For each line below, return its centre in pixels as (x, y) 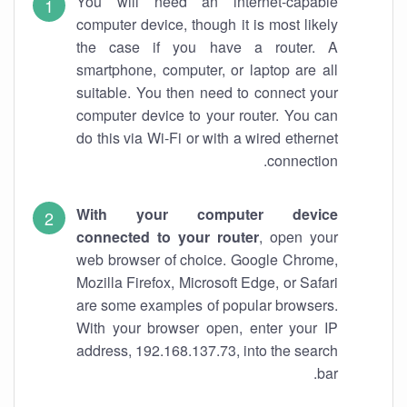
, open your (298, 237)
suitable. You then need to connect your (207, 92)
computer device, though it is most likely (207, 24)
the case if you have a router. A (207, 47)
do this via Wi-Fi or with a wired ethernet (207, 138)
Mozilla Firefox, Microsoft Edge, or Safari (207, 282)
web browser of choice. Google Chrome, (207, 259)
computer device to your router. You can (207, 115)
